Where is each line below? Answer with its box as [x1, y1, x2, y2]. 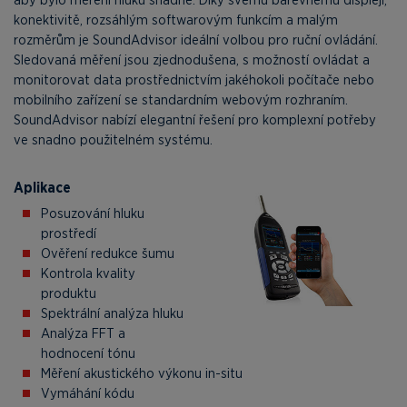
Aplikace [14, 178, 71, 197]
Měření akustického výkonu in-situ [41, 364, 243, 382]
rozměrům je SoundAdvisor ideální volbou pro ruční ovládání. [14, 31, 378, 48]
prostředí [41, 224, 96, 242]
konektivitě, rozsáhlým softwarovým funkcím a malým [14, 11, 338, 28]
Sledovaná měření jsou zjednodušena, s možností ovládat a [14, 51, 370, 68]
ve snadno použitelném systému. [14, 131, 213, 148]
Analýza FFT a [41, 324, 125, 342]
